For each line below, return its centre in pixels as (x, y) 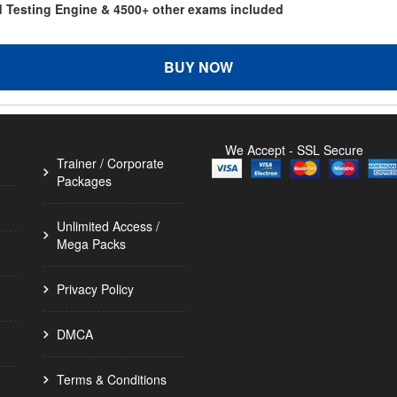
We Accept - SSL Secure (294, 150)
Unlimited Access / (108, 226)
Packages (84, 181)
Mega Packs (91, 244)
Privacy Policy (95, 289)
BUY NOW (198, 67)
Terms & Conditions (112, 379)
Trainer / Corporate (110, 163)
